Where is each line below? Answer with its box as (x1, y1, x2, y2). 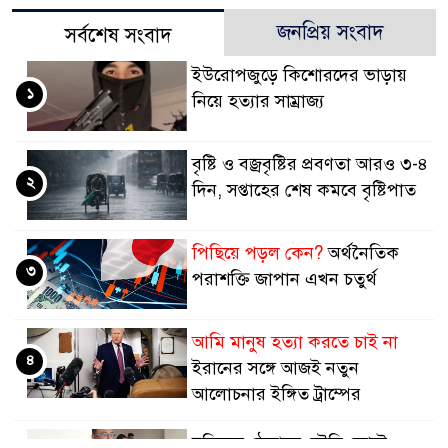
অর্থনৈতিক (322, 242, 399, 264)
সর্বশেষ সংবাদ (64, 23, 172, 48)
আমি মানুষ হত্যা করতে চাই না (191, 331, 398, 353)
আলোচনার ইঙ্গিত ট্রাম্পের (191, 383, 361, 405)
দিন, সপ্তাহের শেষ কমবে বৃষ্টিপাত (191, 179, 416, 201)
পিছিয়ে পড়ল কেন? (191, 242, 323, 264)
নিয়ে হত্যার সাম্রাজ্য (191, 90, 324, 112)
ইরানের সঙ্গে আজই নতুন (191, 357, 359, 379)
